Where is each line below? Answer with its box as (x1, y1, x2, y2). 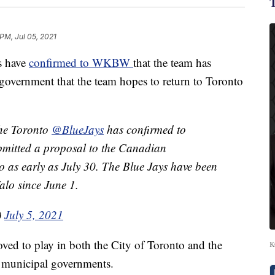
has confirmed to (104, 122, 186, 137)
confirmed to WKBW (29, 55, 133, 71)
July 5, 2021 (4, 207, 63, 223)
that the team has (133, 55, 211, 71)
